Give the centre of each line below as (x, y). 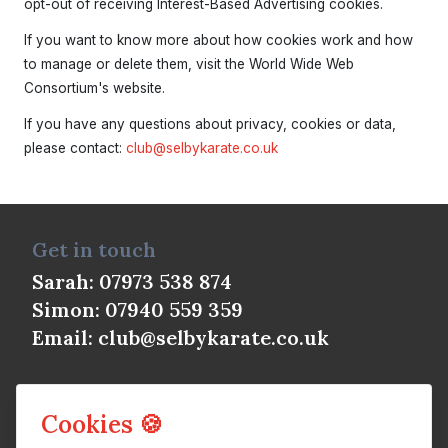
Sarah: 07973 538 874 (132, 281)
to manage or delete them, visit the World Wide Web (189, 64)
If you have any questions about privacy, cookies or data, (210, 124)
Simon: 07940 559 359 (137, 309)
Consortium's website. (94, 88)
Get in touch (94, 249)
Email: (65, 337)
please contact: (75, 148)
